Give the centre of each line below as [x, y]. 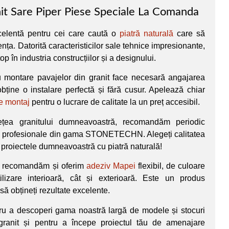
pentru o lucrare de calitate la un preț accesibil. [115, 102]
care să [189, 33]
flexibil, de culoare [170, 166]
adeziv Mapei [111, 166]
